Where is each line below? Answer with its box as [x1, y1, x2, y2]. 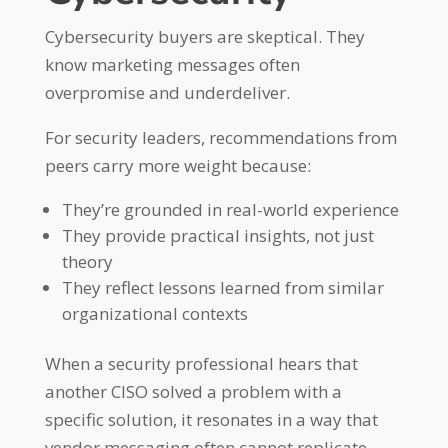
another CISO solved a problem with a [44, 380, 342, 403]
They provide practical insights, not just [61, 224, 374, 247]
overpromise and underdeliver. [44, 81, 290, 104]
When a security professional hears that [44, 352, 358, 375]
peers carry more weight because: [44, 154, 311, 177]
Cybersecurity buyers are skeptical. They [44, 25, 365, 48]
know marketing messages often [44, 53, 300, 76]
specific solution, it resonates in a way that [44, 408, 378, 431]
